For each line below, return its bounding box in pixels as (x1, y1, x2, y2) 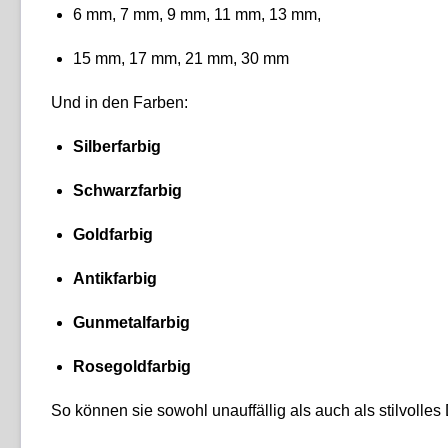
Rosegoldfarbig (73, 357, 191, 375)
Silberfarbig (73, 137, 161, 155)
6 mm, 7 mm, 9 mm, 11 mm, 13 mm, (73, 5, 321, 23)
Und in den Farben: (51, 93, 188, 111)
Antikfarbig (73, 269, 157, 287)
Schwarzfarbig (73, 181, 182, 199)
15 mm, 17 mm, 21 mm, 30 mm (73, 49, 289, 67)
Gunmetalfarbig (73, 313, 190, 331)
